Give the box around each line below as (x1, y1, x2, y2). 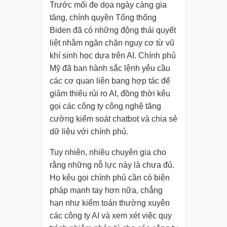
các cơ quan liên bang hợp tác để (49, 77, 170, 86)
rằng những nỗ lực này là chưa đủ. (49, 161, 174, 170)
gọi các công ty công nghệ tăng (49, 102, 161, 111)
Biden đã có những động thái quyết (49, 26, 176, 35)
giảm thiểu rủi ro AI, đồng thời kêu (49, 89, 170, 98)
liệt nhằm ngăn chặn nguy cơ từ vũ (49, 39, 174, 48)
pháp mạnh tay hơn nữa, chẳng (49, 186, 163, 195)
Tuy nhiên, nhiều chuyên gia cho (49, 148, 166, 157)
